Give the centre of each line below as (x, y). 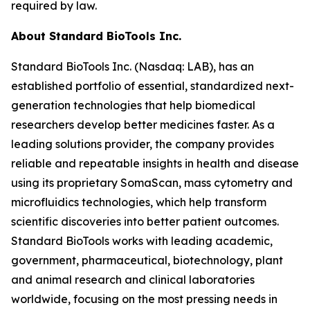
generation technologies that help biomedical (133, 105)
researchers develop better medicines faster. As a (143, 124)
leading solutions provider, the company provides (143, 144)
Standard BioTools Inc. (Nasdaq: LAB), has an (133, 66)
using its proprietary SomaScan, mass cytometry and (152, 182)
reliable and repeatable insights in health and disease (155, 163)
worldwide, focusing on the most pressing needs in (144, 299)
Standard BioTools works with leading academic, (142, 240)
